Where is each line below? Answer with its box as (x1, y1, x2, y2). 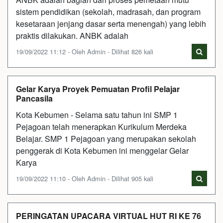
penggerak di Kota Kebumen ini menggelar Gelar (16, 144, 189, 156)
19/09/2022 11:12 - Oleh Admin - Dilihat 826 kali (16, 46, 153, 56)
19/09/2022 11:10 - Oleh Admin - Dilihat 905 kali (16, 173, 153, 183)
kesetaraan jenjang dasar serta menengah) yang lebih (16, 17, 206, 29)
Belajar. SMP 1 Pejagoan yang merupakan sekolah (16, 132, 196, 144)
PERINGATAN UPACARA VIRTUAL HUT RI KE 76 (16, 210, 201, 222)
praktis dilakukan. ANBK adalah (16, 29, 128, 41)
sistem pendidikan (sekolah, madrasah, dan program (16, 5, 201, 17)
